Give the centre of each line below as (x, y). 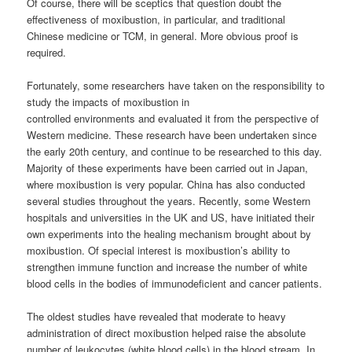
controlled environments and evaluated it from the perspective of (173, 119)
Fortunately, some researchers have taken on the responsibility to (176, 86)
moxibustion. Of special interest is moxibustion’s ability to (159, 251)
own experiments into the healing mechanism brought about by (169, 234)
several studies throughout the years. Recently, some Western (169, 201)
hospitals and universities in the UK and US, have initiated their (171, 218)
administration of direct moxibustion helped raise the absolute (167, 333)
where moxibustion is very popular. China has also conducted (166, 185)
